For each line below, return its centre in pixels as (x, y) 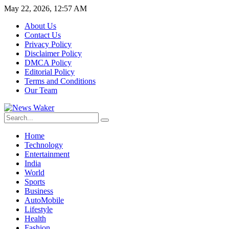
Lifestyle (39, 209)
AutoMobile (44, 200)
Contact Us (43, 35)
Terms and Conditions (60, 81)
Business (39, 191)
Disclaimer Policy (53, 53)
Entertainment (47, 154)
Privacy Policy (48, 44)
